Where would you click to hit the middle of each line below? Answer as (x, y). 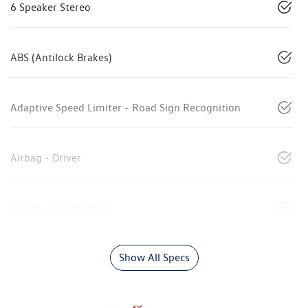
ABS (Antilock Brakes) (61, 57)
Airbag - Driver (46, 157)
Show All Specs (154, 257)
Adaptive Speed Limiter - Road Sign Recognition (125, 107)
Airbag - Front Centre (62, 208)
